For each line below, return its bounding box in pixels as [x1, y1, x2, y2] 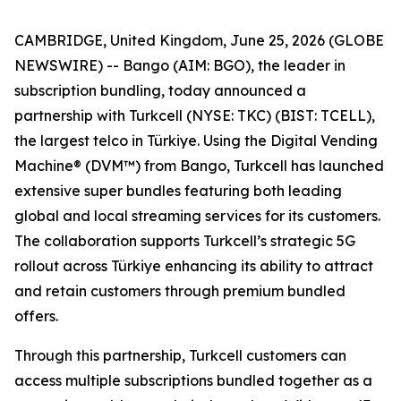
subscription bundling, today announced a [14, 81, 306, 99]
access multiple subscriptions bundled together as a [14, 371, 372, 389]
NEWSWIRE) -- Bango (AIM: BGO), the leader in [14, 56, 346, 74]
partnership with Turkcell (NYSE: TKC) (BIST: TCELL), [14, 107, 375, 124]
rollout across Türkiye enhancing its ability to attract [14, 257, 373, 275]
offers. [14, 307, 58, 325]
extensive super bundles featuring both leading [14, 182, 342, 200]
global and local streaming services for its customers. [14, 207, 380, 225]
